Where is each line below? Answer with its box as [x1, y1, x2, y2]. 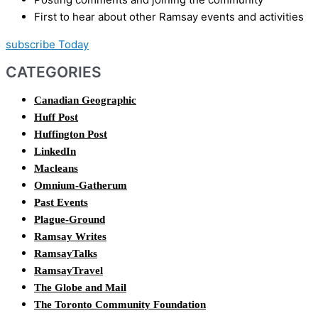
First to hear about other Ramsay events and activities [34, 9, 304, 23]
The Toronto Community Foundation [34, 298, 206, 310]
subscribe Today [6, 37, 89, 51]
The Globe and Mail [34, 281, 126, 293]
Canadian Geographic [34, 94, 136, 106]
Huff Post [34, 111, 78, 123]
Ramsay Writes [34, 230, 106, 242]
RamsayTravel [34, 264, 103, 276]
